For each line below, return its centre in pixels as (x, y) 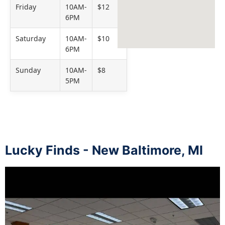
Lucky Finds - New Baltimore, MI (104, 150)
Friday (26, 7)
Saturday (31, 39)
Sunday (28, 70)
